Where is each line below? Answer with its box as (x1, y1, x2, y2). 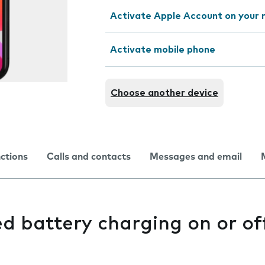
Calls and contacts (47, 152, 131, 161)
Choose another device (111, 88, 218, 98)
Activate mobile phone (110, 45, 215, 54)
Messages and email (150, 152, 242, 161)
